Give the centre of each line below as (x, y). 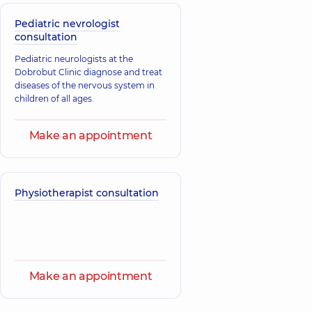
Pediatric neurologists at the (74, 58)
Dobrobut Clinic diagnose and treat (88, 72)
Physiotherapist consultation (87, 193)
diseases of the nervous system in (85, 85)
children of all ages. (54, 98)
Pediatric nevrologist (67, 23)
